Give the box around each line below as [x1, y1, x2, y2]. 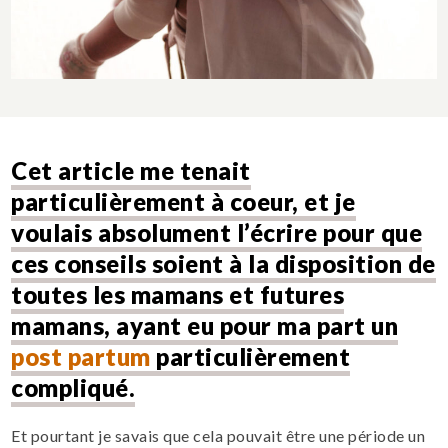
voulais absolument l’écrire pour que [11, 217, 423, 247]
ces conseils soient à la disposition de [11, 248, 436, 278]
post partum [11, 341, 151, 371]
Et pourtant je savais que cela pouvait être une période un [11, 425, 426, 445]
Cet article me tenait [11, 155, 251, 185]
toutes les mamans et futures [11, 279, 345, 309]
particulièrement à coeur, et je [11, 186, 356, 216]
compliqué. [11, 372, 136, 402]
